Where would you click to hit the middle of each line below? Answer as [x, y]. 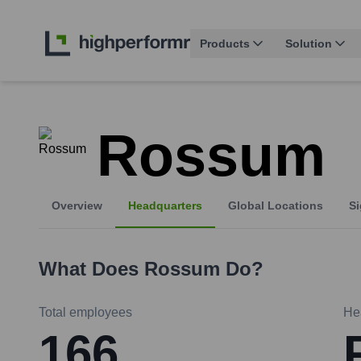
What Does [91, 269]
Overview [77, 206]
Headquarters [165, 206]
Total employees [85, 313]
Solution [309, 44]
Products [225, 44]
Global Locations [276, 206]
